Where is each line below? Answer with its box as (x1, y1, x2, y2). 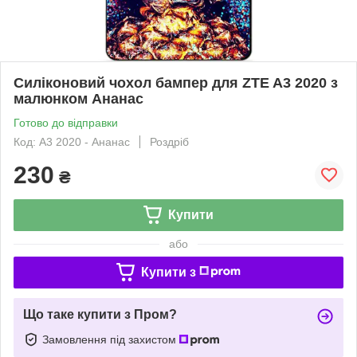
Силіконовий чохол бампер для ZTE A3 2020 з (14, 74, 338, 91)
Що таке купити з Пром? (23, 307, 177, 321)
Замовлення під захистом (42, 332, 179, 346)
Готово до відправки (14, 116, 118, 129)
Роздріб (150, 135, 189, 148)
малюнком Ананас (14, 90, 143, 107)
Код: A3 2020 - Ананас (14, 135, 130, 148)
